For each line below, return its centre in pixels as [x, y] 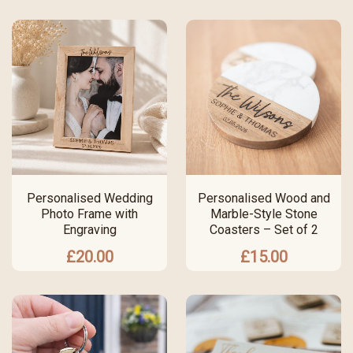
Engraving [89, 230]
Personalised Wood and [264, 199]
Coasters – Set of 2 [264, 230]
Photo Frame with [89, 214]
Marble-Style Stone [264, 214]
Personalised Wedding [89, 199]
